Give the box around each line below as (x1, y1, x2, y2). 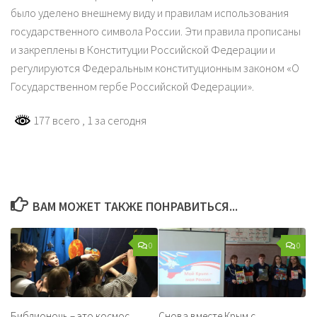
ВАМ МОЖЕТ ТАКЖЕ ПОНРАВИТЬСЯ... (32, 197, 238, 214)
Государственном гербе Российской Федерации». (11, 79, 254, 95)
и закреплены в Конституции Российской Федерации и (11, 42, 275, 58)
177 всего (31, 113, 82, 128)
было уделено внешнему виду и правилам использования (11, 6, 289, 21)
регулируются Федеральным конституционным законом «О (11, 61, 299, 76)
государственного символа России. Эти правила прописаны (11, 24, 301, 40)
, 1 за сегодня (82, 113, 146, 128)
